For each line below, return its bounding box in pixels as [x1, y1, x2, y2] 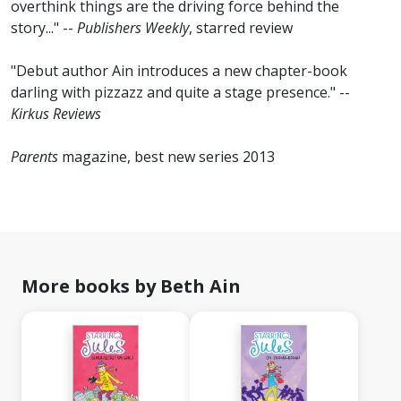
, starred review [189, 18, 293, 38]
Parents [11, 147, 58, 167]
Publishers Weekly [77, 18, 189, 38]
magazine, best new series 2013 [58, 147, 275, 167]
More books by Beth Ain [21, 274, 241, 299]
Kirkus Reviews [11, 104, 101, 124]
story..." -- [11, 18, 77, 38]
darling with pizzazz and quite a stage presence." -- [11, 82, 350, 103]
